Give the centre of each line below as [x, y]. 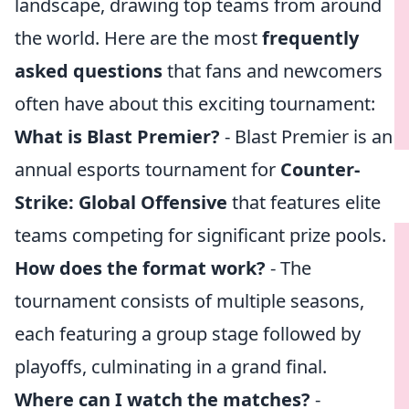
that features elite [304, 202]
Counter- [320, 169]
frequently [310, 38]
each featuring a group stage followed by [188, 334]
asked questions [89, 71]
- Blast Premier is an [306, 136]
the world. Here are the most [138, 38]
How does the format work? [140, 268]
